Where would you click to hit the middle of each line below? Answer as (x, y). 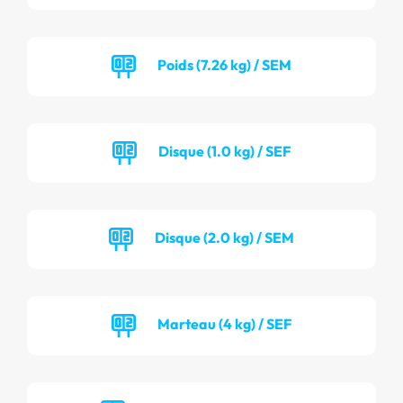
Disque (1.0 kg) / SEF (224, 151)
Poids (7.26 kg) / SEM (224, 64)
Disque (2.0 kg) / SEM (224, 237)
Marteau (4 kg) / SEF (224, 323)
